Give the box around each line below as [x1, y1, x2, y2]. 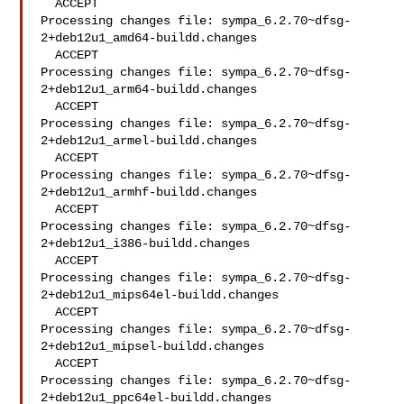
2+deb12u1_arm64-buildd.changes [41, 82, 258, 96]
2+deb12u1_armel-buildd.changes [41, 133, 258, 148]
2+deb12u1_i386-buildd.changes [41, 236, 251, 251]
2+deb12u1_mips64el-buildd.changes [41, 288, 280, 302]
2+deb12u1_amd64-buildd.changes [41, 31, 258, 45]
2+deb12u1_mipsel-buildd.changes [41, 339, 265, 353]
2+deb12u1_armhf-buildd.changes [41, 185, 258, 199]
